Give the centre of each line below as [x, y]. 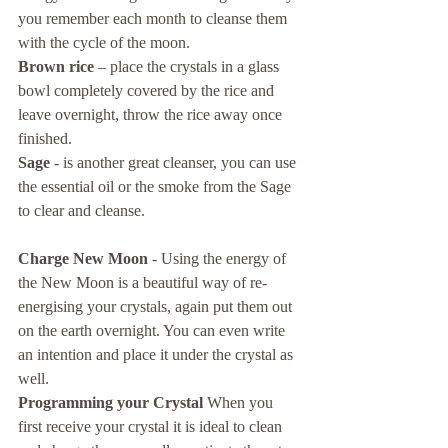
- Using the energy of [219, 259]
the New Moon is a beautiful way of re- [142, 283]
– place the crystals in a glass [188, 67]
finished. [45, 139]
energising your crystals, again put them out [157, 307]
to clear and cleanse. [83, 211]
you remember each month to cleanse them [154, 19]
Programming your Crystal [110, 403]
